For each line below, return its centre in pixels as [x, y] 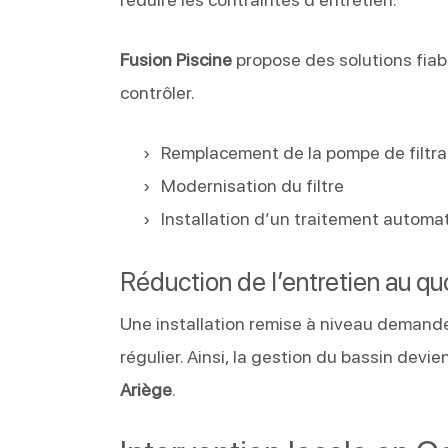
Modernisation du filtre [253, 185]
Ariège [146, 389]
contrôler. [158, 92]
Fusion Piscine [176, 59]
